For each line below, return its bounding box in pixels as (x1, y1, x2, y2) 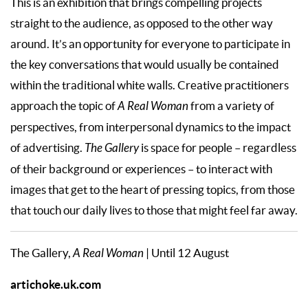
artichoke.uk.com (10, 277, 101, 291)
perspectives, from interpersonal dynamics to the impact (10, 120, 291, 133)
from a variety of (190, 99, 274, 112)
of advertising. (10, 141, 85, 154)
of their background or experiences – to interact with (10, 162, 272, 175)
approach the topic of (10, 99, 118, 112)
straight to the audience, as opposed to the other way (10, 16, 273, 30)
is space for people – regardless (139, 141, 296, 154)
